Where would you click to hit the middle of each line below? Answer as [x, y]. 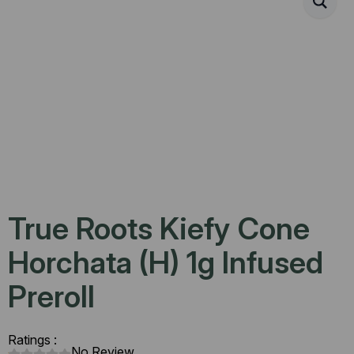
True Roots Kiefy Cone [159, 228]
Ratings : [32, 340]
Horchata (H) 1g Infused [166, 262]
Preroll [51, 296]
